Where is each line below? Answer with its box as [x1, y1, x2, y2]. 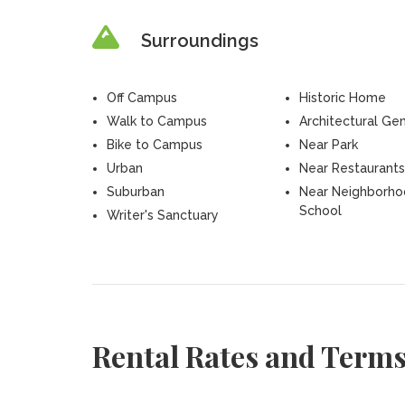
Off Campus [106, 90, 177, 105]
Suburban [106, 184, 165, 199]
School [298, 203, 342, 218]
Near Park [298, 137, 358, 152]
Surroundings [140, 30, 259, 52]
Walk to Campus [106, 114, 207, 128]
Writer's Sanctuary [106, 208, 219, 222]
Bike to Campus [106, 137, 202, 152]
